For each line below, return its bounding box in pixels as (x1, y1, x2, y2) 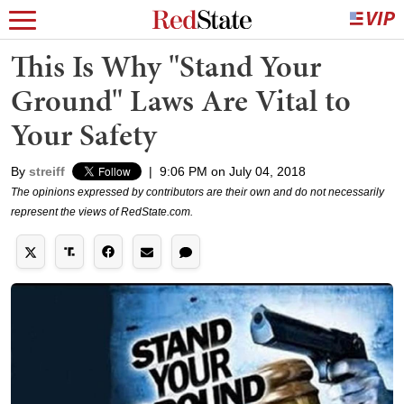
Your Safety (11, 114, 157, 156)
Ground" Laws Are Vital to (11, 79, 351, 122)
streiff (29, 164, 65, 179)
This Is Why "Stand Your (11, 45, 321, 87)
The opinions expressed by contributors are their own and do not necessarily (11, 186, 384, 198)
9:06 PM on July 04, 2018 (160, 164, 306, 179)
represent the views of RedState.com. (11, 206, 193, 218)
